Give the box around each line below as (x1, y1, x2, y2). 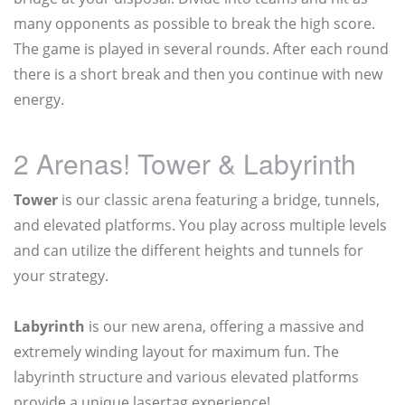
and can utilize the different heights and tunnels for (14, 240, 363, 261)
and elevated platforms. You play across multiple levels (14, 215, 387, 236)
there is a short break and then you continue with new (14, 64, 382, 85)
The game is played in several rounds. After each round (14, 39, 389, 60)
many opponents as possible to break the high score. (14, 14, 375, 34)
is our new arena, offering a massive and (85, 316, 364, 337)
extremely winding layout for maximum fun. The (14, 342, 339, 363)
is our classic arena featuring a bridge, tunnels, (58, 190, 380, 211)
